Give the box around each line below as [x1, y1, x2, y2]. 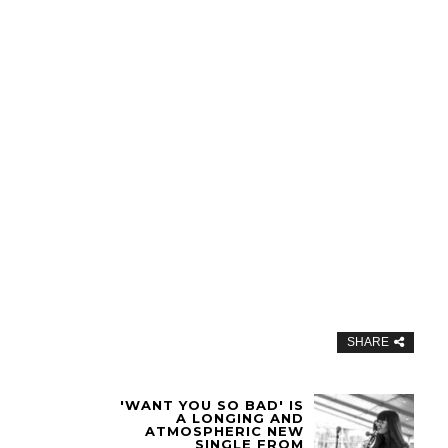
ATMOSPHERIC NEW [145, 423, 305, 440]
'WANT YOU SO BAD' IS [120, 397, 305, 414]
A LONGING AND [176, 410, 305, 427]
